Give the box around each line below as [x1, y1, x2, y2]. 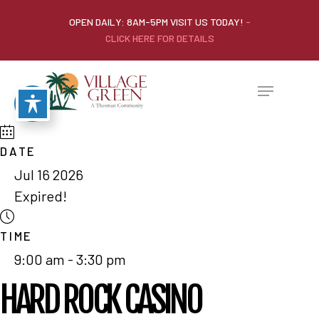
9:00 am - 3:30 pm [14, 251, 126, 268]
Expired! [14, 187, 67, 204]
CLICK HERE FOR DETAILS [105, 32, 214, 44]
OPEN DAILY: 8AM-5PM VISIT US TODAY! [68, 16, 244, 28]
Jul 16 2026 [14, 166, 83, 183]
